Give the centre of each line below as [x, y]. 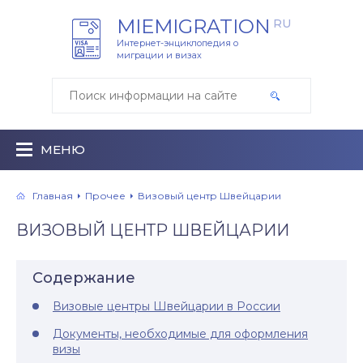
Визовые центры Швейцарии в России [167, 306]
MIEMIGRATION [194, 26]
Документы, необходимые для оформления [180, 334]
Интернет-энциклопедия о [177, 43]
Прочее [105, 195]
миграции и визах [159, 55]
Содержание [84, 278]
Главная [53, 195]
